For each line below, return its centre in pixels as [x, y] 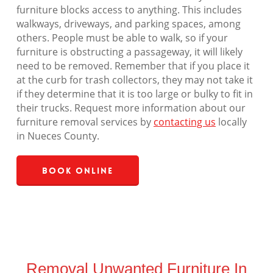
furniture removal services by [85, 122]
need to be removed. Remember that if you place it [133, 66]
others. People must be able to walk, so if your [122, 38]
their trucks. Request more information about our [131, 108]
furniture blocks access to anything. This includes [129, 10]
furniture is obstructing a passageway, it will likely [129, 52]
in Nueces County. [58, 136]
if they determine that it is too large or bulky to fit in [134, 94]
